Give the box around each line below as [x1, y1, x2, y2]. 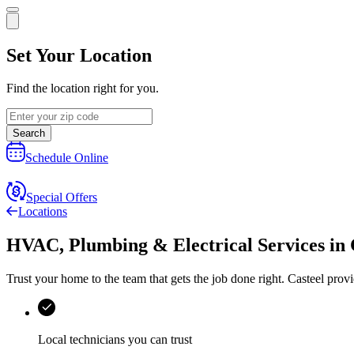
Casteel [288, 272, 324, 286]
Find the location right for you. [6, 81, 159, 96]
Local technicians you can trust [38, 333, 192, 347]
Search [13, 127, 45, 140]
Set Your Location [6, 44, 152, 66]
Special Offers [26, 190, 97, 205]
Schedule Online [25, 151, 108, 165]
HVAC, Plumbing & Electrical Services [6, 235, 325, 256]
